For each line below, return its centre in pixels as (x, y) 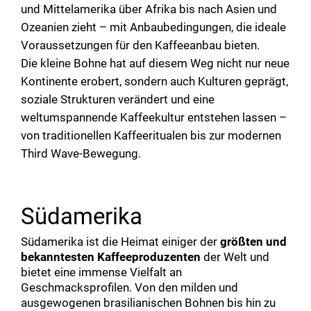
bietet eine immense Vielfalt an (101, 272)
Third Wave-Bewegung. (81, 153)
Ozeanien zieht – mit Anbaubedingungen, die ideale (153, 27)
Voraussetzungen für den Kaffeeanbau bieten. (140, 45)
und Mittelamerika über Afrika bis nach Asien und (149, 9)
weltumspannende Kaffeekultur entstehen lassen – (154, 117)
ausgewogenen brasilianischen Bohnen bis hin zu (148, 303)
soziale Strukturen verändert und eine (118, 99)
